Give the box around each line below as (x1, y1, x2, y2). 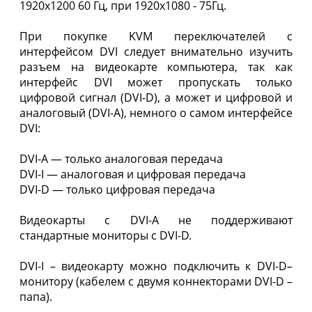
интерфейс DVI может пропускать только (19, 74, 292, 90)
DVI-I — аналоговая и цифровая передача (19, 166, 246, 182)
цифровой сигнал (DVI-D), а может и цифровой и (19, 89, 292, 105)
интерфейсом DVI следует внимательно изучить (19, 43, 292, 59)
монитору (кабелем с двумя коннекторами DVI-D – (19, 273, 292, 289)
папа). (19, 288, 52, 304)
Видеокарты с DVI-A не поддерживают (19, 212, 292, 228)
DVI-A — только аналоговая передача (19, 150, 223, 166)
